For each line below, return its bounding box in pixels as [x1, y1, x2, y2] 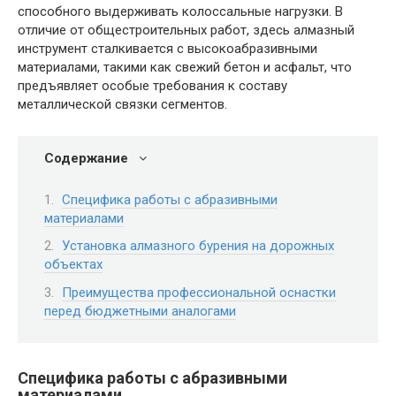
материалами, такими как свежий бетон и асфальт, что [18, 59, 352, 75]
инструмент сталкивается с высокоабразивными [18, 41, 317, 57]
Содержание [44, 150, 128, 166]
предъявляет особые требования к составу [18, 78, 287, 94]
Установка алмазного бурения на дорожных [62, 238, 334, 254]
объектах [44, 256, 103, 272]
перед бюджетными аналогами [44, 302, 236, 319]
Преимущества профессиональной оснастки [62, 284, 336, 301]
